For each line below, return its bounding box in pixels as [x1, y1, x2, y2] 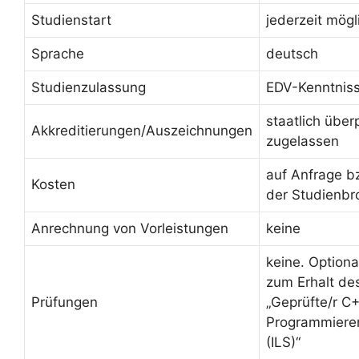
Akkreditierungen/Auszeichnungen [31, 122, 252, 139]
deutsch [266, 45, 318, 62]
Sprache [31, 45, 84, 62]
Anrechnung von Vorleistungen [31, 220, 228, 236]
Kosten [31, 175, 75, 192]
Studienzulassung [31, 79, 146, 95]
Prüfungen [31, 293, 98, 310]
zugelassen [266, 132, 339, 149]
